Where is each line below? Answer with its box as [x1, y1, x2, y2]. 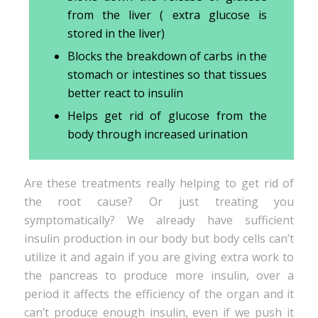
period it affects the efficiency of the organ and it [23, 285, 295, 302]
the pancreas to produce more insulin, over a [23, 267, 295, 283]
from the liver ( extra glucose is [67, 6, 268, 23]
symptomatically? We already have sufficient [23, 212, 295, 228]
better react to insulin [67, 84, 183, 101]
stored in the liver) [67, 25, 165, 41]
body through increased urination [67, 126, 248, 142]
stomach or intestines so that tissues [67, 66, 268, 82]
